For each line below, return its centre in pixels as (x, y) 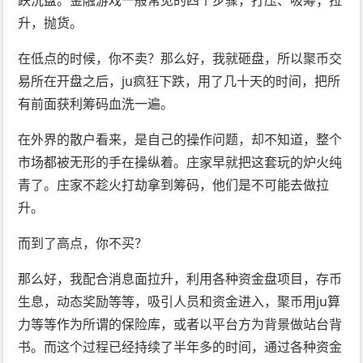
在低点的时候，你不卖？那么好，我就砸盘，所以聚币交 (180, 59)
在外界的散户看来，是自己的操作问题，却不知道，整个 (180, 140)
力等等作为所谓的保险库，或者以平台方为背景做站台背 (180, 325)
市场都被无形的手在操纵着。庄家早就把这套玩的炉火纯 (180, 162)
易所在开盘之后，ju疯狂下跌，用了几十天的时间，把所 (179, 81)
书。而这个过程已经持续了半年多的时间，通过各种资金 (180, 347)
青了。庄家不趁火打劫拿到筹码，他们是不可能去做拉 (174, 185)
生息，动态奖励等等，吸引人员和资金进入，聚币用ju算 (179, 302)
